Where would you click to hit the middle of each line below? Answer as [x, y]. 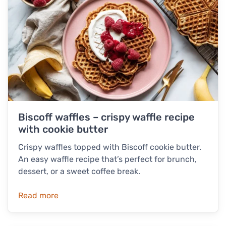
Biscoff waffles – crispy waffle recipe [106, 117]
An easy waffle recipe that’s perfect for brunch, [107, 159]
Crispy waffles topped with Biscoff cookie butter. [110, 147]
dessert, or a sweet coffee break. [79, 172]
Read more [38, 196]
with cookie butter [63, 129]
